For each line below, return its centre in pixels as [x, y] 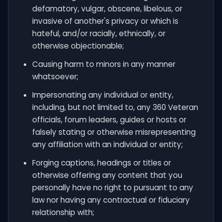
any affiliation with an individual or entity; [108, 144]
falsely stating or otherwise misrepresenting [114, 132]
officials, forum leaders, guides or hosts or [109, 120]
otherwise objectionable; [78, 46]
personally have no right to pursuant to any [113, 188]
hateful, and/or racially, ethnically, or [99, 33]
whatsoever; [55, 77]
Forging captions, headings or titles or [102, 163]
